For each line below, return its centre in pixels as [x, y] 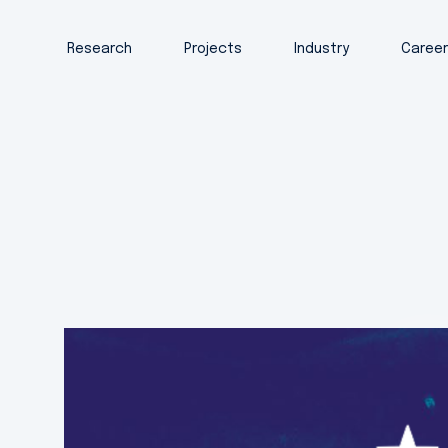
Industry [321, 49]
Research [99, 49]
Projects [213, 49]
